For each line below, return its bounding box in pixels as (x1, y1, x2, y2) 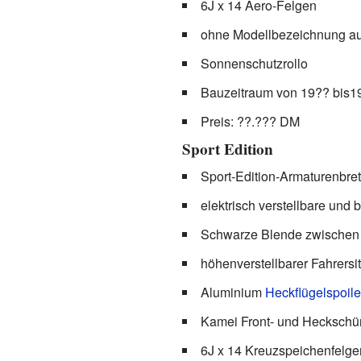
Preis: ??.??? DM (200, 111, 300, 131)
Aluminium (200, 282, 265, 301)
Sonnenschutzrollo (200, 53, 308, 73)
